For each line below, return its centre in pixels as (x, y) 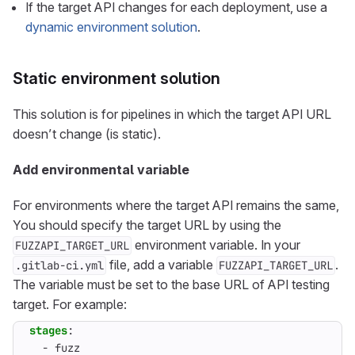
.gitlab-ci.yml (59, 265)
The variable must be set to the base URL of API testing (171, 284)
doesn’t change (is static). (87, 134)
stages (48, 330)
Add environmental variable (101, 170)
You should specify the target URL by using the (147, 225)
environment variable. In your (216, 245)
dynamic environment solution (111, 27)
